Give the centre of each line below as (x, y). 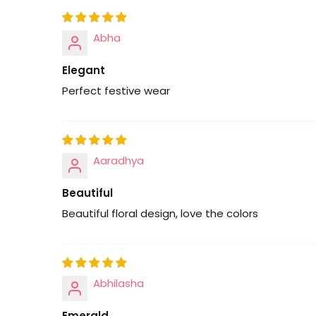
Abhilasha (119, 283)
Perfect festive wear (116, 90)
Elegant (84, 70)
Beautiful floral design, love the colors (160, 213)
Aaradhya (119, 160)
